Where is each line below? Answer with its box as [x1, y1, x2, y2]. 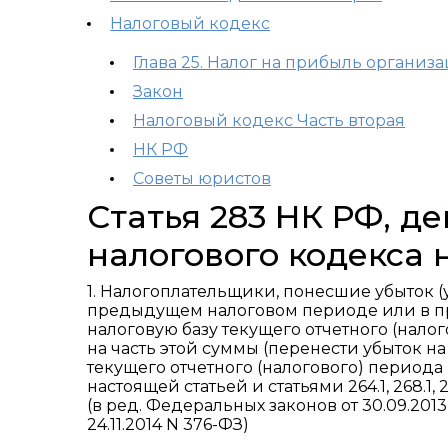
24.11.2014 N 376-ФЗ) [87, 415, 249, 434]
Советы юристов [133, 169, 271, 188]
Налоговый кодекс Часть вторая [133, 111, 405, 130]
